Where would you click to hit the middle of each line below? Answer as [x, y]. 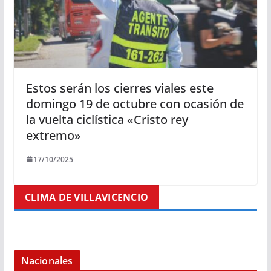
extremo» [53, 135]
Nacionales [47, 260]
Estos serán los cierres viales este [119, 88]
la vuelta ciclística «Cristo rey [107, 119]
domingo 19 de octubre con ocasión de [135, 103]
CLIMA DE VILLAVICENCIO [87, 197]
